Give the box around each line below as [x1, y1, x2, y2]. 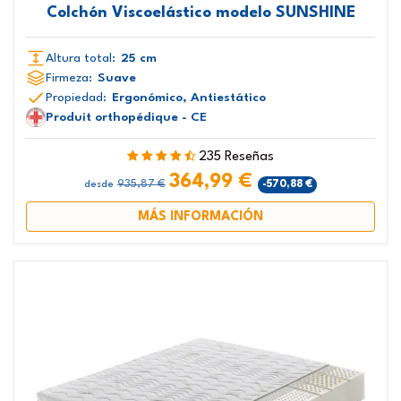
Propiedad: [45, 90, 107, 104]
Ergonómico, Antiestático [111, 90, 266, 104]
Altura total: [45, 51, 115, 64]
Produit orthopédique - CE [45, 110, 207, 124]
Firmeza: [45, 71, 92, 84]
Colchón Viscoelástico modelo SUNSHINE [46, 4, 355, 21]
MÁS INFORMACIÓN [138, 210, 263, 224]
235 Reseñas [199, 149, 274, 164]
